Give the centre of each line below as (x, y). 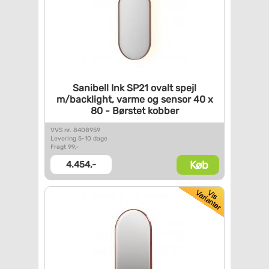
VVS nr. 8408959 (75, 130)
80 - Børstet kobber (134, 111)
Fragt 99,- (65, 147)
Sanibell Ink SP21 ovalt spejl (134, 88)
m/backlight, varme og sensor (123, 99)
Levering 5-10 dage (79, 138)
